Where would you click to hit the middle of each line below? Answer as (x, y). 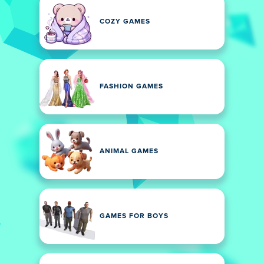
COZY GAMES (125, 22)
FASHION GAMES (131, 87)
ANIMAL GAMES (129, 151)
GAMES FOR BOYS (134, 216)
